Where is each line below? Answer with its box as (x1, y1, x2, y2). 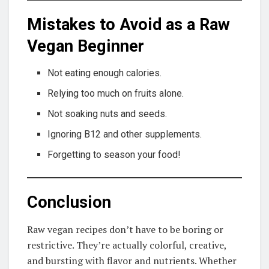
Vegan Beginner (27, 37, 144, 56)
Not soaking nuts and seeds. (47, 107, 168, 119)
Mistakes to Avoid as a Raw (27, 15, 230, 35)
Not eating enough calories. (47, 67, 162, 79)
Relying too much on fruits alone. (47, 87, 184, 99)
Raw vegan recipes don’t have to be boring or (27, 223, 223, 237)
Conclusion (27, 193, 111, 213)
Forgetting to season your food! (47, 148, 181, 160)
